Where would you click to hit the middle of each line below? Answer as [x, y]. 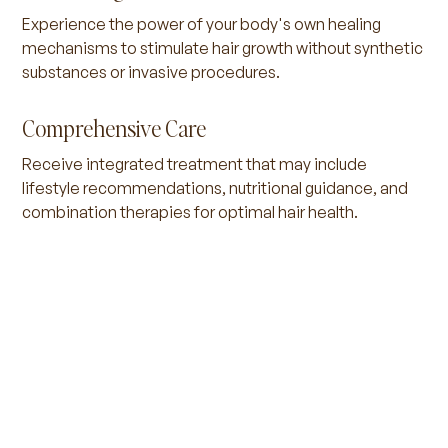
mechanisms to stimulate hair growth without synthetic [223, 47]
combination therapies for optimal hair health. [190, 211]
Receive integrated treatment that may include [195, 163]
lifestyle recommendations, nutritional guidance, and [215, 187]
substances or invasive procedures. [151, 71]
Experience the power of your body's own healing [202, 23]
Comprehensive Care [114, 127]
